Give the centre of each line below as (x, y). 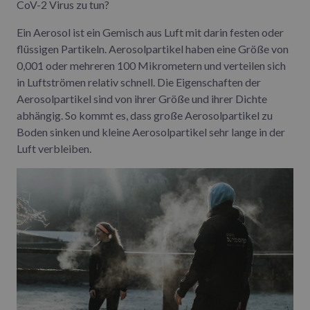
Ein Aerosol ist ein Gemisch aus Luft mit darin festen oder (150, 33)
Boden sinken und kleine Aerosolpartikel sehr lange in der (151, 132)
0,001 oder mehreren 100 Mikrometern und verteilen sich (151, 66)
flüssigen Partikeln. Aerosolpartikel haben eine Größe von (153, 49)
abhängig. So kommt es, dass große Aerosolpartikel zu (145, 116)
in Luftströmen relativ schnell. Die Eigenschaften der (139, 82)
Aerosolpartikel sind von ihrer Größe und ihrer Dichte (142, 99)
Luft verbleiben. (54, 149)
